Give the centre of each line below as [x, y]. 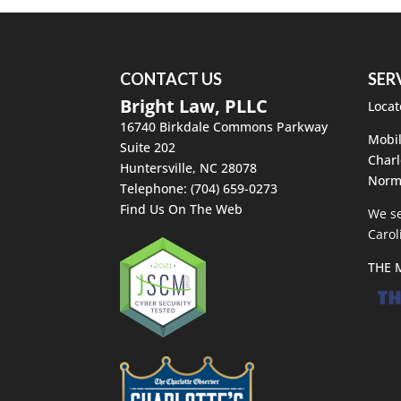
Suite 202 [148, 147]
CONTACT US [171, 78]
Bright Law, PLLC [194, 106]
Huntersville [157, 167]
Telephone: [156, 188]
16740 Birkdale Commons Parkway [224, 126]
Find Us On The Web [182, 209]
